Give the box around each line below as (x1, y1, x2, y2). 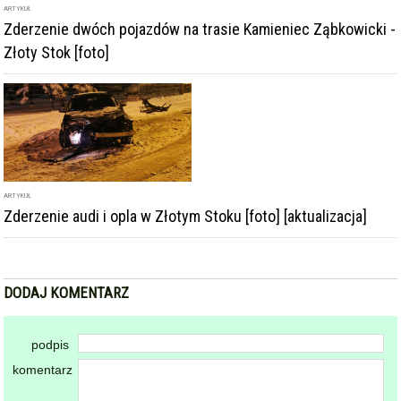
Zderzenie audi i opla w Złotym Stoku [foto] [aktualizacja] (4, 206, 368, 226)
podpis (31, 337, 70, 352)
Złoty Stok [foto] (4, 42, 110, 62)
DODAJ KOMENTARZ (4, 283, 130, 302)
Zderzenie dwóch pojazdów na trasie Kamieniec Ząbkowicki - (4, 19, 397, 38)
